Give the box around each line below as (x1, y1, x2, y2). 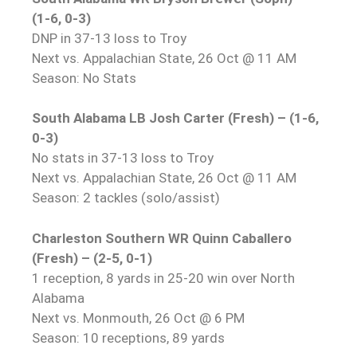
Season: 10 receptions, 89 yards (32, 329, 225, 346)
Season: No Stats (32, 69, 136, 86)
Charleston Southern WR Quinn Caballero (32, 229, 292, 246)
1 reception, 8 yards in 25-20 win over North (32, 269, 295, 286)
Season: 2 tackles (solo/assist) (32, 190, 220, 206)
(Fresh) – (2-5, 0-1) (32, 249, 152, 266)
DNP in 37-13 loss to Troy (32, 29, 186, 46)
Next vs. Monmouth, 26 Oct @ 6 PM (32, 309, 245, 326)
